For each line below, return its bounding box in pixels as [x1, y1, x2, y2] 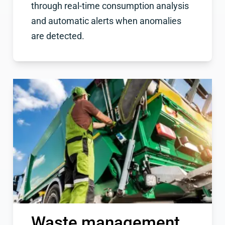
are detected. [31, 31, 84, 42]
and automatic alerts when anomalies [31, 16, 181, 27]
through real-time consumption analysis [31, 1, 189, 12]
